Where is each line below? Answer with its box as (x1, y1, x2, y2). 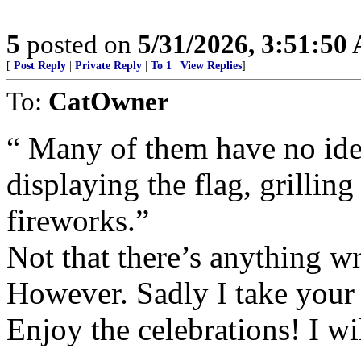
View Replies (180, 60, 242, 73)
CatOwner (48, 86, 169, 117)
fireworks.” (6, 203, 149, 239)
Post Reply (14, 60, 66, 73)
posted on (20, 29, 138, 60)
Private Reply (75, 60, 142, 73)
